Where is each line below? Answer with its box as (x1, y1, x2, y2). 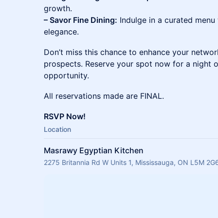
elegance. (44, 27, 79, 36)
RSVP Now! (44, 111, 86, 121)
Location (44, 125, 71, 133)
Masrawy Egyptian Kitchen (44, 145, 144, 155)
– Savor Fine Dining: (44, 15, 117, 25)
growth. (44, 3, 72, 13)
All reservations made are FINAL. (44, 91, 164, 101)
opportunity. (44, 71, 89, 80)
